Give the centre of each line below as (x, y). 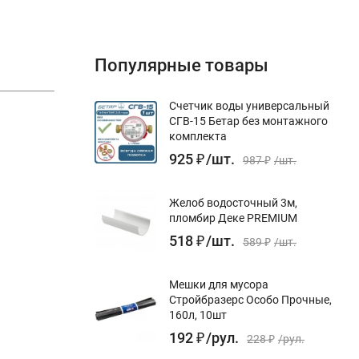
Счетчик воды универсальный (249, 105)
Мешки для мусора (219, 284)
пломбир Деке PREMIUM (233, 218)
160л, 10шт (198, 315)
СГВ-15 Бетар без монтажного (248, 121)
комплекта (198, 136)
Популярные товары (182, 65)
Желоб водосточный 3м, (233, 202)
